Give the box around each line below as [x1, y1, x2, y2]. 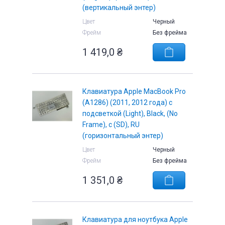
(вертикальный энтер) [82, 4, 156, 12]
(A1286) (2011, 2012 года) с [82, 98, 172, 106]
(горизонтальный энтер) [82, 132, 163, 140]
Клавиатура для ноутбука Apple [82, 215, 188, 223]
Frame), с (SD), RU [82, 121, 140, 129]
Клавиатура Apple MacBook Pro [82, 87, 186, 95]
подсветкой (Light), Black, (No [82, 109, 178, 118]
